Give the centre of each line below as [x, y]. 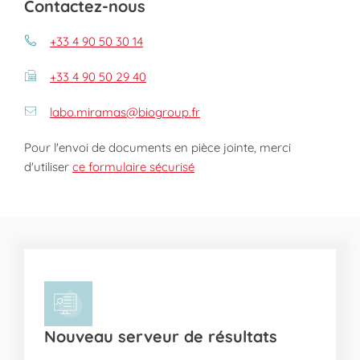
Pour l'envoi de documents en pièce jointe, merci [157, 147]
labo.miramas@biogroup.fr [125, 112]
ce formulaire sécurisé [133, 167]
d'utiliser [48, 167]
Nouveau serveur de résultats [161, 336]
